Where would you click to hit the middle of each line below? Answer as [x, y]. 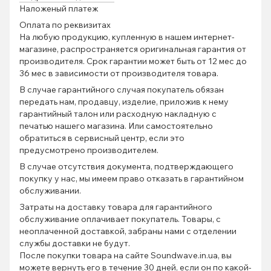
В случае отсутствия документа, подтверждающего [126, 166]
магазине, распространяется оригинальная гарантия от [133, 49]
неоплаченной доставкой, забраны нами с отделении [128, 231]
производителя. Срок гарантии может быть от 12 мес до [133, 61]
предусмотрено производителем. [89, 150]
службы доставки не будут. [75, 243]
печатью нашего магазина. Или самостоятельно [116, 126]
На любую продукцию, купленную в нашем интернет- [127, 37]
